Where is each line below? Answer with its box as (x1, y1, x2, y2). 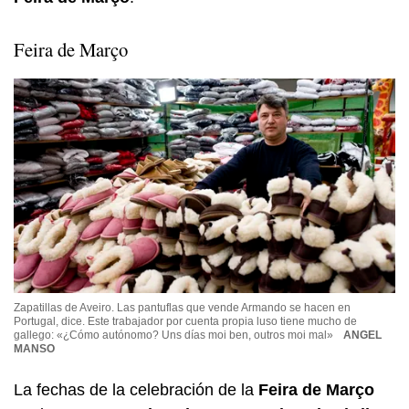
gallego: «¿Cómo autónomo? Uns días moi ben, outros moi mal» (14, 328, 336, 341)
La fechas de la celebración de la (14, 381, 254, 400)
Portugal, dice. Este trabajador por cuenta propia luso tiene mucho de (14, 314, 357, 327)
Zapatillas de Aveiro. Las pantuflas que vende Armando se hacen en (14, 300, 351, 313)
